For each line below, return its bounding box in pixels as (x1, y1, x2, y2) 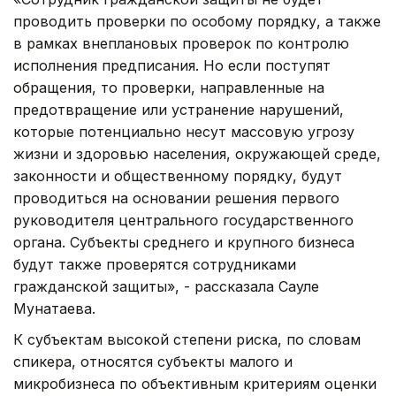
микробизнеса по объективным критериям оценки (13, 374, 377, 392)
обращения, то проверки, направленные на (13, 78, 324, 96)
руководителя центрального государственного (13, 210, 354, 229)
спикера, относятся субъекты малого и (13, 352, 293, 370)
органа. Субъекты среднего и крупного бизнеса (13, 232, 354, 251)
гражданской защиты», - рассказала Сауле (13, 277, 319, 295)
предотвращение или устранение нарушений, (13, 100, 344, 118)
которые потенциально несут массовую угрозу (13, 122, 354, 141)
